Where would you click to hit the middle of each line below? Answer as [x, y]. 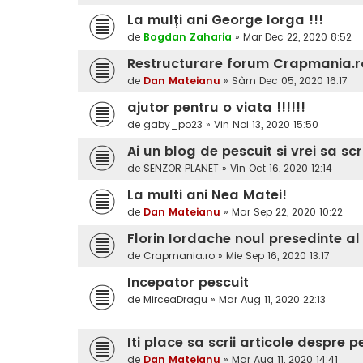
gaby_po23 [173, 125]
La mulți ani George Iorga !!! [225, 20]
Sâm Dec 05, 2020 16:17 [290, 81]
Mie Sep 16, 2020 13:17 [278, 256]
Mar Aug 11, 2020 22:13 [272, 300]
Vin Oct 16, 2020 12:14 [281, 169]
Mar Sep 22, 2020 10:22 [287, 212]
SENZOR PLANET [181, 169]
